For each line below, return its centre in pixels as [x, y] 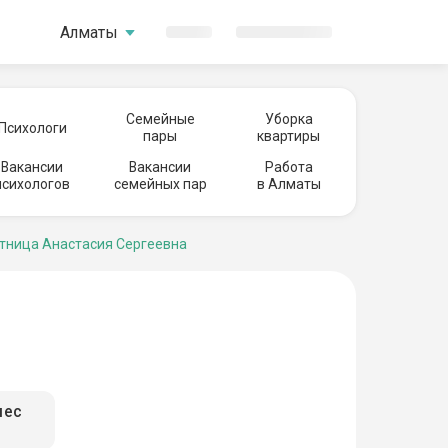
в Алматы [288, 184]
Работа [288, 167]
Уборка [288, 119]
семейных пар [160, 184]
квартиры [288, 136]
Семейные [160, 119]
